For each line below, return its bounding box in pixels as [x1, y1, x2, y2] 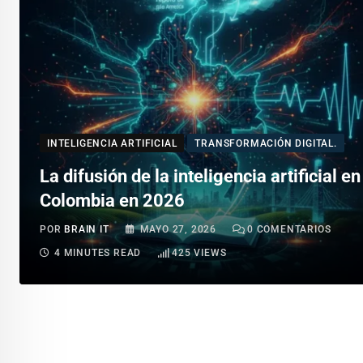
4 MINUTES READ [54, 247, 142, 259]
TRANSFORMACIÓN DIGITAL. [194, 138, 337, 150]
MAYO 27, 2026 [139, 224, 217, 236]
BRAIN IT [64, 224, 109, 236]
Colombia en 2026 [40, 190, 185, 211]
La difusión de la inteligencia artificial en [40, 166, 361, 187]
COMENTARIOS [253, 224, 331, 236]
